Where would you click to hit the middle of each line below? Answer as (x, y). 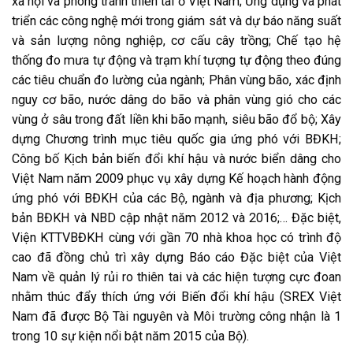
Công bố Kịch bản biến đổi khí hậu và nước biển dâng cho (176, 159)
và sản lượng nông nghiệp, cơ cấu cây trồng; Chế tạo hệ (176, 41)
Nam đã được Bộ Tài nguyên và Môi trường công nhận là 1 (176, 316)
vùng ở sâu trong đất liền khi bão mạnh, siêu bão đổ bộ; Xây (176, 119)
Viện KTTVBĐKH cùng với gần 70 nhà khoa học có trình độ (176, 238)
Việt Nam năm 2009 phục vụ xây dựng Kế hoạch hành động (176, 178)
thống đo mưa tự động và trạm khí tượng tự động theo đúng (176, 60)
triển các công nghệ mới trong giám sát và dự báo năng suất (176, 21)
